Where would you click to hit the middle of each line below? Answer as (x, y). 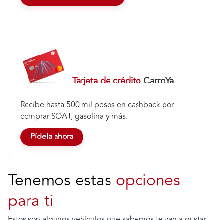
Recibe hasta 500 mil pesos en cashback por (97, 104)
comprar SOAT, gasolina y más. (74, 116)
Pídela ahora (52, 137)
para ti (31, 201)
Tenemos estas (62, 180)
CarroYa (157, 80)
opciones (148, 180)
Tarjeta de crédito (107, 80)
